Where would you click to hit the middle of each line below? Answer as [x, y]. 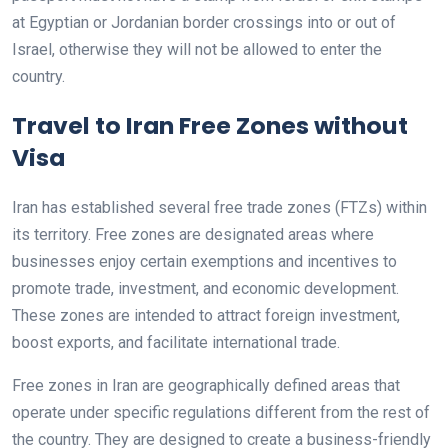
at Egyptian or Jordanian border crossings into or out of [204, 22]
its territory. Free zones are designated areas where [193, 234]
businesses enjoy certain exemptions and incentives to [204, 261]
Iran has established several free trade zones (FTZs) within [219, 207]
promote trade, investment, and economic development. [205, 288]
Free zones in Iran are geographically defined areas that [206, 385]
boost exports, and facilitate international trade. [176, 342]
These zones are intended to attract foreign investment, [206, 315]
